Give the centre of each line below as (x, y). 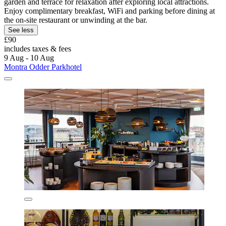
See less (21, 30)
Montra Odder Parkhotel (43, 67)
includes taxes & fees (38, 48)
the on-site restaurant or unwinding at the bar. (76, 20)
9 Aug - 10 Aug (29, 58)
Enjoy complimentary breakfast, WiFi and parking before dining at (109, 11)
